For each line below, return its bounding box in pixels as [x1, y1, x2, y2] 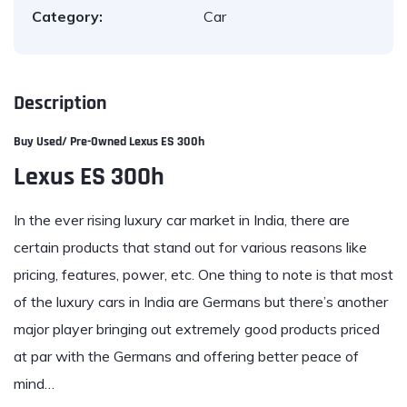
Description [14, 91, 107, 116]
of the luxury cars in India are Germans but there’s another [14, 293, 388, 311]
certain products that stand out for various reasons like [14, 238, 367, 256]
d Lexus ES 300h [120, 134, 204, 150]
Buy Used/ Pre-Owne [14, 134, 120, 150]
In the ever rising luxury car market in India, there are [14, 211, 350, 229]
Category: [32, 7, 103, 25]
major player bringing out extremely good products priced [14, 320, 380, 338]
